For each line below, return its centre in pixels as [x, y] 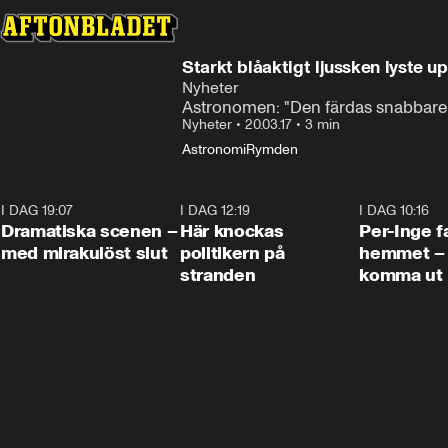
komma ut [401, 275]
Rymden [272, 149]
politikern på [232, 253]
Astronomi [214, 149]
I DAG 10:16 [394, 210]
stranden [218, 275]
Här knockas [232, 231]
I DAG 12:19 [215, 210]
